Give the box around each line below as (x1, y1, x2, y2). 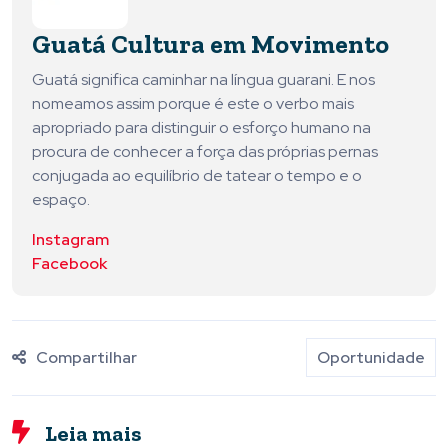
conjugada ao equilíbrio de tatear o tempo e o (32, 165, 362, 187)
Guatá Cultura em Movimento (32, 28, 389, 61)
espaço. (32, 189, 90, 211)
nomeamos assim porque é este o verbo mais (32, 93, 354, 115)
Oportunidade (317, 347, 425, 369)
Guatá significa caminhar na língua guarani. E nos (32, 69, 375, 91)
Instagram (32, 229, 109, 251)
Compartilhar (36, 347, 137, 369)
